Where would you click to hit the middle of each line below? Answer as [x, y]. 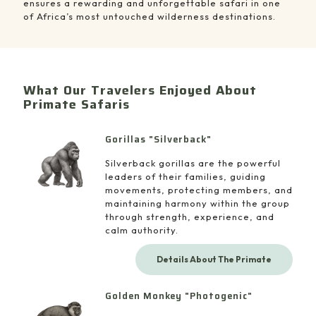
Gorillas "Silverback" [158, 140]
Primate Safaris [77, 105]
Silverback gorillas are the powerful [193, 163]
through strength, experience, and [189, 217]
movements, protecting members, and [199, 190]
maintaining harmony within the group [197, 203]
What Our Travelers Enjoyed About [140, 91]
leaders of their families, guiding [185, 177]
